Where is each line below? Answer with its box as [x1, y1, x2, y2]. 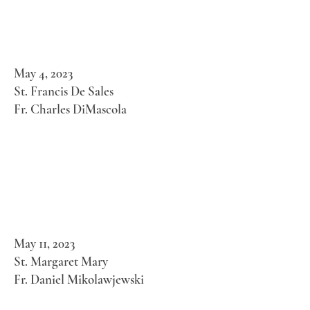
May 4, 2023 [14, 65, 73, 81]
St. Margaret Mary [14, 253, 108, 269]
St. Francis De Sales [14, 83, 113, 99]
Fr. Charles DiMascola [14, 101, 127, 117]
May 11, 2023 [14, 235, 75, 251]
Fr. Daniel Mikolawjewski [14, 271, 144, 287]
